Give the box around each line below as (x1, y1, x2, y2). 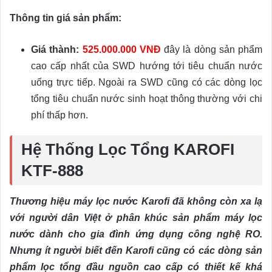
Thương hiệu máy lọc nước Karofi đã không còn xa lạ (10, 195, 262, 206)
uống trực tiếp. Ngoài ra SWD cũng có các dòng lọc (31, 76, 262, 87)
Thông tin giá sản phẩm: (10, 12, 121, 23)
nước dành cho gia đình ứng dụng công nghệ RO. (10, 228, 262, 239)
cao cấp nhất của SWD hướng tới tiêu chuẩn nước (31, 60, 262, 71)
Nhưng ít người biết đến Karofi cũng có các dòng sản (10, 245, 262, 256)
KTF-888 (21, 161, 83, 179)
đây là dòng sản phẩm (160, 44, 262, 55)
